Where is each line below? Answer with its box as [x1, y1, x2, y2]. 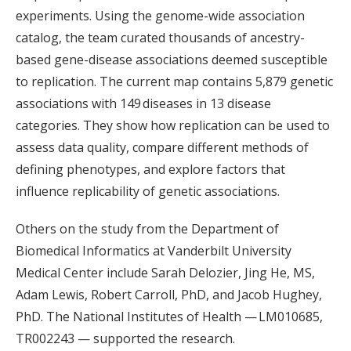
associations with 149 [16, 95, 141, 112]
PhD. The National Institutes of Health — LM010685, [16, 308, 323, 325]
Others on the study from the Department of [16, 220, 279, 237]
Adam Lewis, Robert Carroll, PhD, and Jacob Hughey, [16, 286, 322, 303]
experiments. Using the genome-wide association [16, 7, 305, 24]
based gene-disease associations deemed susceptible [16, 51, 327, 68]
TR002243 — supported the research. [16, 330, 235, 347]
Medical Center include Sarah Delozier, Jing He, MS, [16, 264, 315, 281]
